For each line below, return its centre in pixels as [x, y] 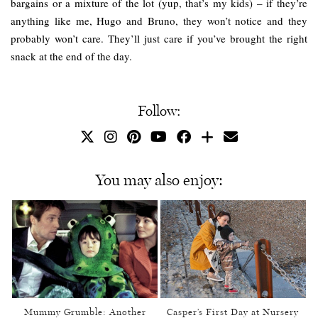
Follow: [159, 110]
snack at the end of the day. [71, 56]
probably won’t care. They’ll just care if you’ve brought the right [159, 39]
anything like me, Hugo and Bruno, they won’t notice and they [159, 21]
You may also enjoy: [159, 179]
